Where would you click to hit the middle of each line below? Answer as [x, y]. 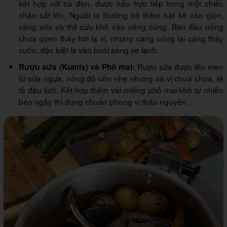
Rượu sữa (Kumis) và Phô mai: [77, 67]
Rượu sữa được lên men [179, 67]
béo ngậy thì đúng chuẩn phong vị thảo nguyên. [104, 102]
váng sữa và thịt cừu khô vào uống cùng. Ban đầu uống [121, 27]
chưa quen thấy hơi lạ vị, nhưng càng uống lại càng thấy [121, 38]
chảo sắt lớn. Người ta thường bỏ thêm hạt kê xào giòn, [121, 15]
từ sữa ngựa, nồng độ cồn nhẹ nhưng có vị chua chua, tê [121, 78]
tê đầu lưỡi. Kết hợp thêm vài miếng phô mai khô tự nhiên [121, 90]
